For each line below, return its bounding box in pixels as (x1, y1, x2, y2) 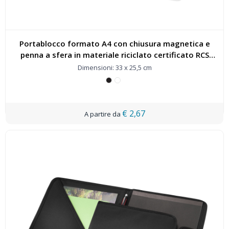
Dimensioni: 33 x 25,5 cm (77, 63, 152, 72)
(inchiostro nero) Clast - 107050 (55, 61, 174, 71)
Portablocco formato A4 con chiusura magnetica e (19, 38, 210, 49)
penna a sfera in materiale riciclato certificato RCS (20, 50, 209, 60)
